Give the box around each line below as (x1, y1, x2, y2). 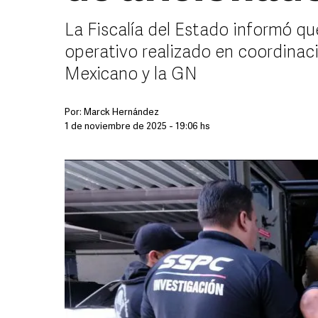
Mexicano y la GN (65, 67, 197, 84)
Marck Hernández (84, 108, 159, 117)
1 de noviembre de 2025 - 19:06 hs (65, 122, 210, 131)
